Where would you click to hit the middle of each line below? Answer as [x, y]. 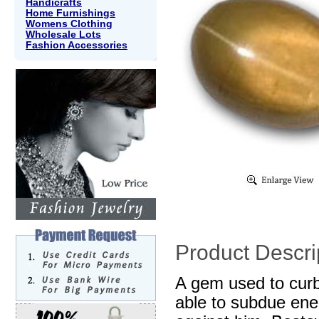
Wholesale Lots [63, 34]
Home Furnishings [70, 13]
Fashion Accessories [77, 45]
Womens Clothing [69, 23]
